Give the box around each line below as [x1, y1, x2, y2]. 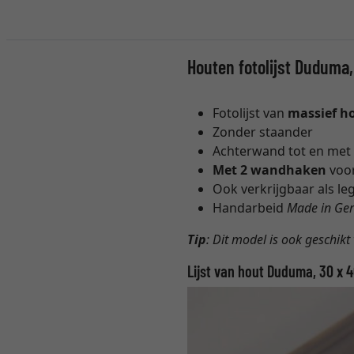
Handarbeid [213, 199, 288, 217]
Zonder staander [213, 123, 314, 141]
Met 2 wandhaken [213, 161, 327, 179]
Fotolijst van [213, 104, 288, 122]
